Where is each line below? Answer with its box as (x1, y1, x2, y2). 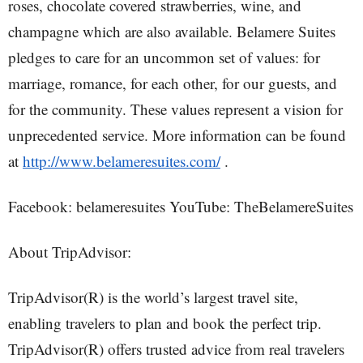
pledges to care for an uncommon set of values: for (8, 47, 320, 67)
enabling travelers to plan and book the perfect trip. (8, 313, 322, 333)
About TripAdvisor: (8, 241, 131, 262)
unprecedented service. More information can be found (8, 125, 346, 145)
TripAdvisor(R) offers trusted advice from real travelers (8, 339, 344, 359)
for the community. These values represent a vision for (8, 99, 343, 119)
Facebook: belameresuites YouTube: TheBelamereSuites (8, 196, 353, 216)
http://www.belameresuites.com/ (23, 151, 220, 171)
